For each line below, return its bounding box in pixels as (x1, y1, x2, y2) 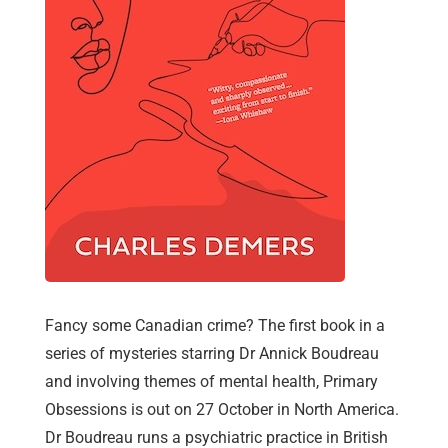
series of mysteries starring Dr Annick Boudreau (45, 344, 379, 364)
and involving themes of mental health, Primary (45, 372, 378, 392)
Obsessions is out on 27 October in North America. (45, 400, 399, 420)
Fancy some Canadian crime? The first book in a (45, 316, 385, 336)
